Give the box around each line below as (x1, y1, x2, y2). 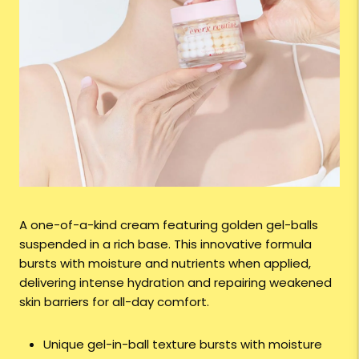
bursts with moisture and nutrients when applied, (19, 254, 311, 272)
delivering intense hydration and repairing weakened (19, 273, 332, 291)
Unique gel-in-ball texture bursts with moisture (43, 335, 322, 353)
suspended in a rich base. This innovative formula (19, 235, 312, 252)
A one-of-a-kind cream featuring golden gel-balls (19, 216, 318, 233)
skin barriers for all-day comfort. (19, 292, 209, 310)
